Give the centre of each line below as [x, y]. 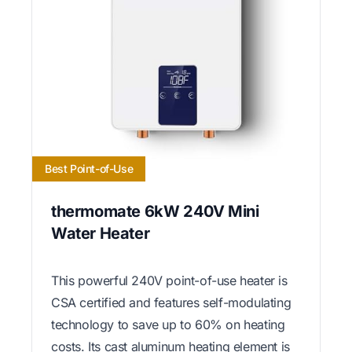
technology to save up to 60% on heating [168, 325]
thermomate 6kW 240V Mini [155, 212]
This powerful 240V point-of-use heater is [169, 281]
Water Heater [101, 234]
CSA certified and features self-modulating [171, 303]
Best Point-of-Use [89, 169]
